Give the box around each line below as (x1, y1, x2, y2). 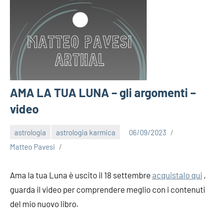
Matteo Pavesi (10, 142, 55, 152)
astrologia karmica (56, 127, 115, 137)
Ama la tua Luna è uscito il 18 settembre (10, 170, 152, 180)
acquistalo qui (152, 170, 202, 180)
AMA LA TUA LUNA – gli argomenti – (10, 85, 196, 100)
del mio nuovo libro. (10, 199, 79, 209)
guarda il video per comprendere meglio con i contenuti (10, 184, 205, 195)
